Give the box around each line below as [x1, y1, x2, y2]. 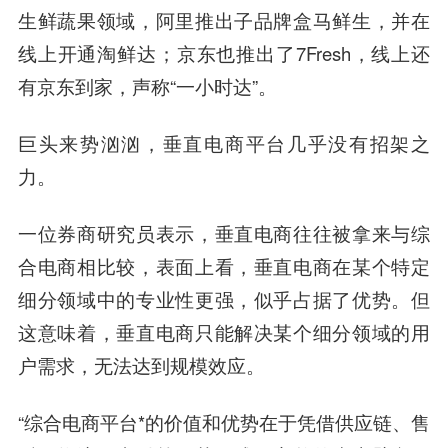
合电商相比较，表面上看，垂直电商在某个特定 [17, 252, 431, 279]
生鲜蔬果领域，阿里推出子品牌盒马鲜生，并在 [17, 7, 431, 33]
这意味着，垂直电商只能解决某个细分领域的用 [17, 318, 431, 345]
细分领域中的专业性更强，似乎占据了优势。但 [17, 285, 431, 312]
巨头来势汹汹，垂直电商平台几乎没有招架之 [17, 129, 431, 156]
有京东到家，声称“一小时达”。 [17, 73, 277, 99]
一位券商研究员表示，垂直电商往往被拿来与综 [17, 219, 431, 246]
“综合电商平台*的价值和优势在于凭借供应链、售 [17, 408, 431, 435]
